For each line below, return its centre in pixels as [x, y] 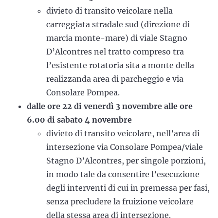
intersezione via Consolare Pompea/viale [125, 147]
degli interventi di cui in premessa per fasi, [128, 188]
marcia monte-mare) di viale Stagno [117, 38]
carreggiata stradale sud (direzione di [118, 24]
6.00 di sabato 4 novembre [79, 120]
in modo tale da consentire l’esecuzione [123, 174]
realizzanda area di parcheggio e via [115, 79]
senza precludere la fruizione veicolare [120, 201]
